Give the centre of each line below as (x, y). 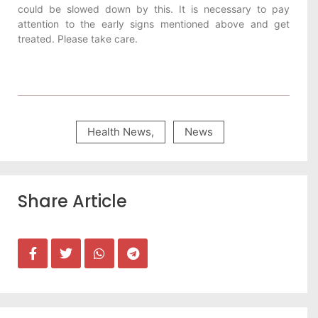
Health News (119, 131)
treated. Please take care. (78, 38)
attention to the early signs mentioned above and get (154, 23)
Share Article (72, 201)
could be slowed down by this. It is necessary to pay (154, 9)
